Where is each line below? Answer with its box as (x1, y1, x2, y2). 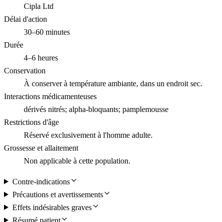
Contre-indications (12, 177, 70, 186)
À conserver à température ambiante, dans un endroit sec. (24, 79, 202, 88)
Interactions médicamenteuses (4, 92, 97, 101)
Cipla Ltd (24, 1, 54, 10)
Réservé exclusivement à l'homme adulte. (24, 130, 153, 139)
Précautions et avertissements (12, 190, 103, 199)
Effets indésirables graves (12, 203, 92, 212)
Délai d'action (4, 14, 47, 23)
